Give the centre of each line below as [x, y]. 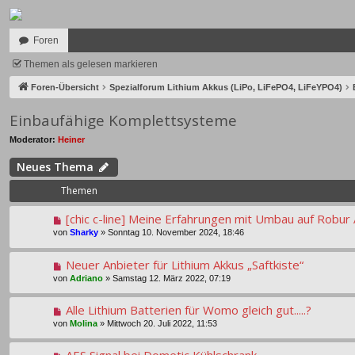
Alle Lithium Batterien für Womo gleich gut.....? [188, 309]
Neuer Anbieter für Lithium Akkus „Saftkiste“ [184, 264]
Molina [84, 323]
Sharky [84, 233]
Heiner [71, 139]
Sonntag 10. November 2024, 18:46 [176, 233]
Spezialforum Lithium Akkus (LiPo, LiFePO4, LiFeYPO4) [226, 87]
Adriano [86, 278]
